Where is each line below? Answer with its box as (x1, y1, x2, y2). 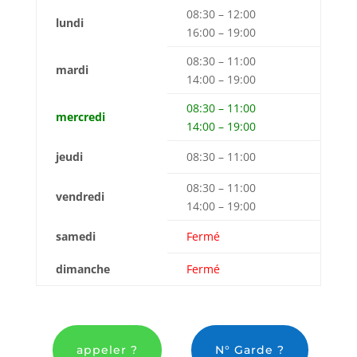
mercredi (55, 109, 105, 125)
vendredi (55, 189, 104, 205)
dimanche (55, 261, 110, 277)
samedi (55, 229, 96, 245)
